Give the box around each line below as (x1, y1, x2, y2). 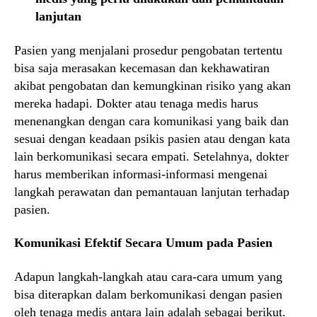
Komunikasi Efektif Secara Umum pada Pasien (14, 236, 272, 250)
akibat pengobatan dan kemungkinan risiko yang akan (14, 78, 291, 93)
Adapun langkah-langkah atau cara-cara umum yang (14, 269, 282, 284)
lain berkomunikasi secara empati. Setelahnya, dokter (14, 149, 289, 163)
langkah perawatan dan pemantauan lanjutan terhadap (14, 184, 289, 199)
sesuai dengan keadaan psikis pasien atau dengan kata (14, 131, 290, 146)
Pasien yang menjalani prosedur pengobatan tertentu (14, 42, 282, 57)
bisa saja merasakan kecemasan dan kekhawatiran (14, 60, 270, 75)
